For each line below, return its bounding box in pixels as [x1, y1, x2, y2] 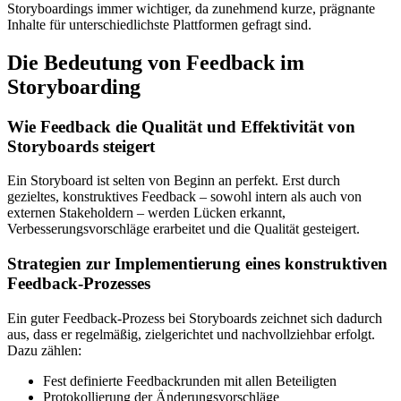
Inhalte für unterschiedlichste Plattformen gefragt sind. [7, 16, 311, 32]
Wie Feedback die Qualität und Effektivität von [7, 116, 355, 136]
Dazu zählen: [7, 342, 81, 358]
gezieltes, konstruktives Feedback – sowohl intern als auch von [7, 189, 362, 205]
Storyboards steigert [7, 136, 155, 156]
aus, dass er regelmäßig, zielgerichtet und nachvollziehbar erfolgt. [7, 326, 375, 342]
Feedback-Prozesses [7, 274, 150, 293]
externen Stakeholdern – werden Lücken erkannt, [7, 205, 286, 221]
